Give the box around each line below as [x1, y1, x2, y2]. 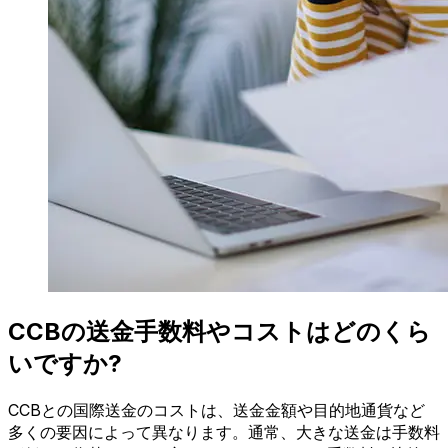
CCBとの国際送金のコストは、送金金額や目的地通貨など [8, 399, 425, 420]
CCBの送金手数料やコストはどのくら [8, 316, 431, 346]
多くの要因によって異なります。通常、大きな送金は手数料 [8, 421, 440, 442]
